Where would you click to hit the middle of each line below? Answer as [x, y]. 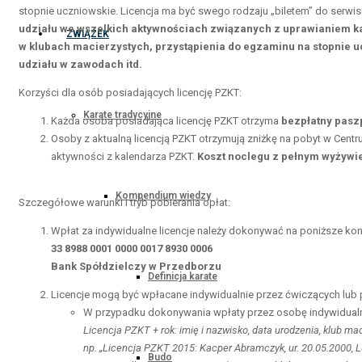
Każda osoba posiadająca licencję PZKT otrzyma [166, 121]
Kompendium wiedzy [163, 196]
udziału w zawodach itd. [80, 64]
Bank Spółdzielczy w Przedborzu [136, 266]
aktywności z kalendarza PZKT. [124, 156]
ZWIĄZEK [88, 34]
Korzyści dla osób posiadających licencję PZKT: [130, 93]
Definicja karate [183, 276]
